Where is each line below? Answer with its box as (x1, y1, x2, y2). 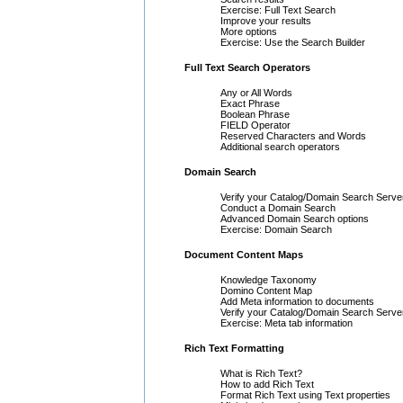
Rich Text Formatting (184, 342, 284, 354)
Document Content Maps (184, 248, 303, 260)
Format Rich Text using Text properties (220, 389, 390, 400)
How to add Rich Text (220, 378, 314, 390)
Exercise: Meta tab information (220, 317, 353, 328)
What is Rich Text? (220, 367, 302, 379)
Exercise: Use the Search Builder (220, 36, 365, 48)
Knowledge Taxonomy (220, 273, 317, 285)
